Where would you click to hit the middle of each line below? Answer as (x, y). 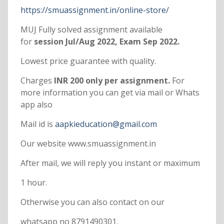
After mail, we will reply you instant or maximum (110, 163)
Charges (36, 81)
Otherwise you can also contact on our (92, 202)
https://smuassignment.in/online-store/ (94, 10)
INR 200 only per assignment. (112, 81)
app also (36, 105)
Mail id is (37, 124)
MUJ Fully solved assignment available (91, 30)
